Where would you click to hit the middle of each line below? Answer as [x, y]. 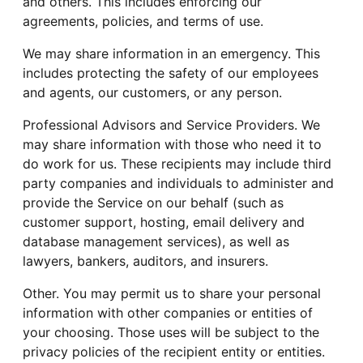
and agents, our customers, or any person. [152, 93]
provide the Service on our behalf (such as [153, 203]
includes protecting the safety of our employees [171, 73]
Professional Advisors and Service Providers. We [171, 125]
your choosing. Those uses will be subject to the [171, 333]
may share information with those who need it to [172, 145]
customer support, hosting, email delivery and [164, 222]
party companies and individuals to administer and [178, 184]
